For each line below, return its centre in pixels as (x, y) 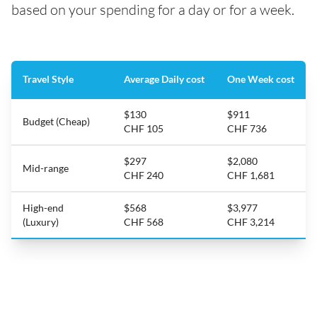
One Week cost (261, 79)
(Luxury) (41, 222)
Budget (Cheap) (56, 121)
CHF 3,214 (251, 222)
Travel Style (48, 79)
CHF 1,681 (251, 175)
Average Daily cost (164, 79)
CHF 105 (144, 128)
